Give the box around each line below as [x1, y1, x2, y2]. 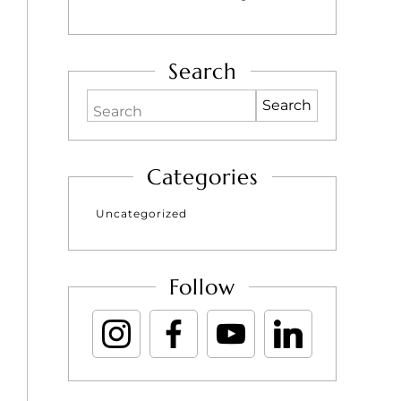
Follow [169, 274, 235, 301]
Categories [146, 164, 259, 191]
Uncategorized [96, 207, 187, 220]
